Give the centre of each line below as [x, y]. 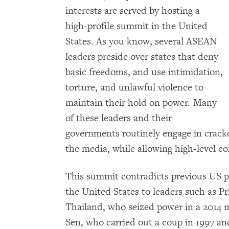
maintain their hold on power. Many [141, 103]
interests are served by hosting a [133, 11]
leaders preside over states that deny [142, 57]
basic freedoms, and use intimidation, [144, 72]
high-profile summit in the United [136, 26]
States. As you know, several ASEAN [141, 41]
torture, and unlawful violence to [134, 87]
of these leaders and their [119, 118]
